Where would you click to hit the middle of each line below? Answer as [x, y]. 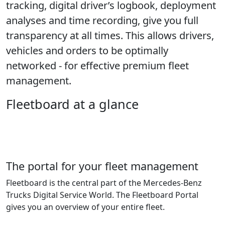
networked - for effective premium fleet [97, 66]
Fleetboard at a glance [72, 104]
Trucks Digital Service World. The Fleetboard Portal [102, 195]
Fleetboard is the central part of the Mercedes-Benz [104, 183]
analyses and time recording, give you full [102, 20]
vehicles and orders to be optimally [87, 50]
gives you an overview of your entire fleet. [85, 207]
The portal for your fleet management [102, 166]
